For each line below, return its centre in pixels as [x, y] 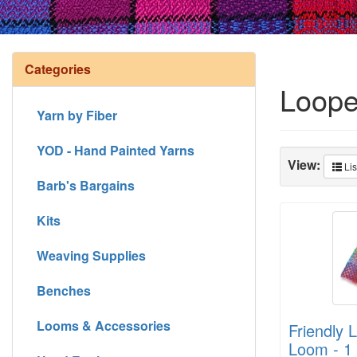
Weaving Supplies [91, 255]
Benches [64, 290]
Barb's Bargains [86, 185]
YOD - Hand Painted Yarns [116, 150]
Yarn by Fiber [77, 115]
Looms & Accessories [104, 325]
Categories [58, 69]
